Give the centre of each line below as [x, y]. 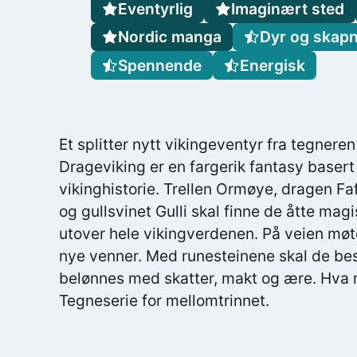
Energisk [272, 65]
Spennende [159, 65]
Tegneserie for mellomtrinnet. [165, 300]
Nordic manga [169, 37]
